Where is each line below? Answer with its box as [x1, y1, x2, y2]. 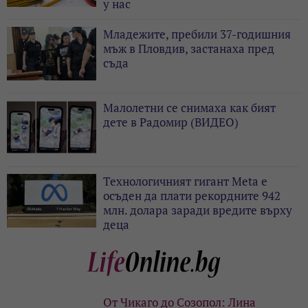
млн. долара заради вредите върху [103, 202, 292, 219]
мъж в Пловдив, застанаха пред [103, 41, 274, 57]
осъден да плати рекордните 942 [103, 188, 280, 204]
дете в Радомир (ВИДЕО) [103, 114, 239, 131]
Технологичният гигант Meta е [103, 173, 267, 190]
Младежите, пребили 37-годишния [103, 26, 291, 43]
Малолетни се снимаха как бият [103, 100, 276, 116]
